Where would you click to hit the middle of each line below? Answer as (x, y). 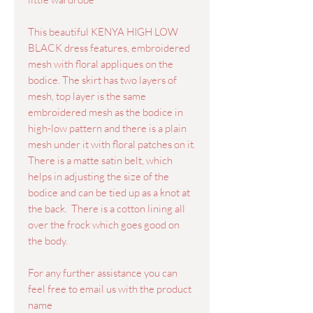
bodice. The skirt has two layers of (102, 80)
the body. (48, 241)
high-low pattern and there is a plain (107, 128)
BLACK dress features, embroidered (109, 48)
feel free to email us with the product (110, 289)
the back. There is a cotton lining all (107, 209)
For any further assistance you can (103, 273)
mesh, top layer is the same (87, 96)
